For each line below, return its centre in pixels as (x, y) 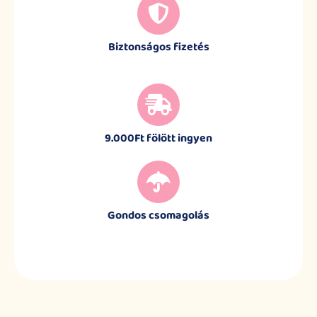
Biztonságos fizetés (158, 47)
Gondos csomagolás (158, 216)
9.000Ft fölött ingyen (158, 139)
